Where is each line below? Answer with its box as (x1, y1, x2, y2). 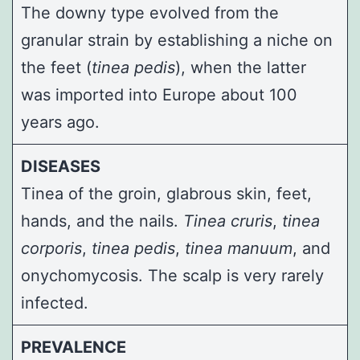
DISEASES (21, 156, 100, 176)
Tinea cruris (183, 211, 272, 231)
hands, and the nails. (21, 211, 183, 231)
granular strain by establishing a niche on (21, 30, 333, 50)
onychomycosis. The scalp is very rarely (21, 265, 324, 285)
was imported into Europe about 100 (21, 84, 297, 104)
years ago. (21, 112, 100, 132)
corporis (21, 238, 82, 258)
